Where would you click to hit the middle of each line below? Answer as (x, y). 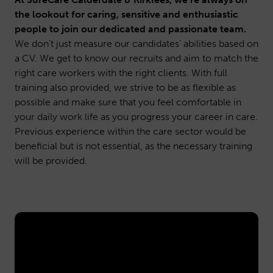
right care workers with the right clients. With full (121, 73)
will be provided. (51, 161)
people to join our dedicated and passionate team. (130, 29)
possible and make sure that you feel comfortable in (128, 102)
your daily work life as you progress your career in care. (136, 117)
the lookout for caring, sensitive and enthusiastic (126, 14)
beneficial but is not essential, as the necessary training (133, 146)
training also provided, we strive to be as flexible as (125, 87)
